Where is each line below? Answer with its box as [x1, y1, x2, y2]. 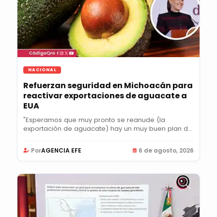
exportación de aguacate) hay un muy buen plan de [23, 124, 192, 134]
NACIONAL [28, 67, 57, 73]
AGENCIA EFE [41, 146, 81, 155]
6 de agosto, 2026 [139, 146, 194, 155]
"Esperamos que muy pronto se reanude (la [23, 115, 165, 125]
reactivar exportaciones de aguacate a [23, 90, 187, 102]
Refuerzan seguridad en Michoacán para [23, 80, 193, 92]
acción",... [23, 133, 53, 142]
